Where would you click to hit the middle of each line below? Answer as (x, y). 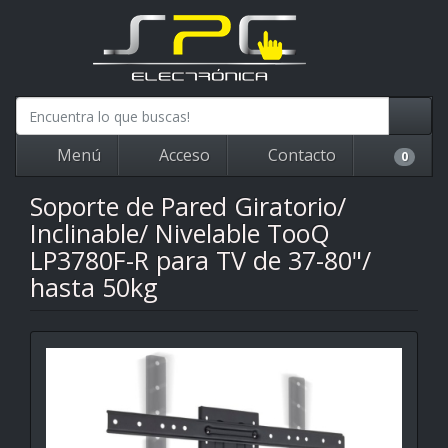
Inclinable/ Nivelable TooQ (180, 233)
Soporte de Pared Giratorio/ (188, 206)
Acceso (182, 155)
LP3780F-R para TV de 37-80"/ (200, 260)
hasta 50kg (94, 287)
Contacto (300, 155)
